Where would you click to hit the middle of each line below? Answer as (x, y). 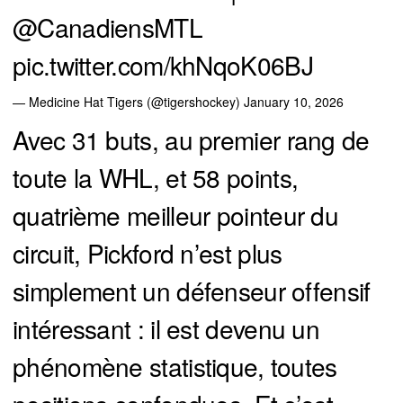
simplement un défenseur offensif (192, 291)
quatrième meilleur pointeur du (175, 215)
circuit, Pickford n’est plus (148, 253)
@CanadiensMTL (107, 27)
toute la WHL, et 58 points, (156, 178)
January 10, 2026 (294, 102)
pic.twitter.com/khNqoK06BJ (163, 65)
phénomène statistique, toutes (175, 367)
